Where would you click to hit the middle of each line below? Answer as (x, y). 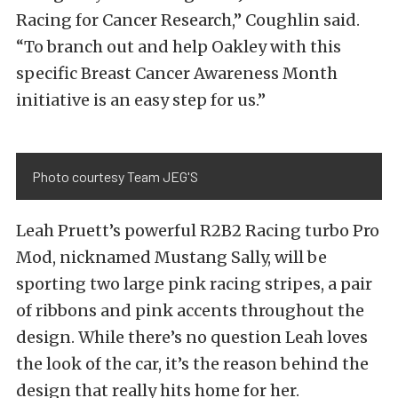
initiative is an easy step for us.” (143, 100)
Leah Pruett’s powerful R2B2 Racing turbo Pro (198, 231)
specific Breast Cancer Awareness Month (177, 73)
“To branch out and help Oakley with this (179, 47)
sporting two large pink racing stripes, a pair (194, 284)
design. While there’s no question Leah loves (192, 337)
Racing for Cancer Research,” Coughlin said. (188, 20)
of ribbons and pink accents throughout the (190, 310)
